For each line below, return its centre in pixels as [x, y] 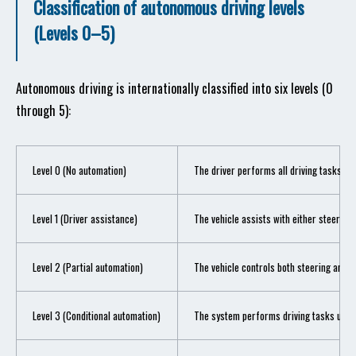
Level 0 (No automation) [79, 170]
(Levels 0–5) [74, 33]
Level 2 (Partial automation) [88, 267]
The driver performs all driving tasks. [269, 170]
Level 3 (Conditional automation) [97, 315]
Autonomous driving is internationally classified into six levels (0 [174, 88]
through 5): [43, 110]
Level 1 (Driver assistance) [85, 219]
